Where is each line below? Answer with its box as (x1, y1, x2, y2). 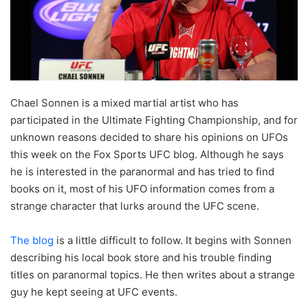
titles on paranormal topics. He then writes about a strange (10, 268, 295, 282)
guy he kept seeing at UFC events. (10, 285, 177, 299)
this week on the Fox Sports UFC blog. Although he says (10, 148, 284, 162)
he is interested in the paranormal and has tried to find (10, 165, 274, 179)
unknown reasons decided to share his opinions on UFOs (10, 131, 288, 144)
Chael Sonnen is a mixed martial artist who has (10, 96, 239, 110)
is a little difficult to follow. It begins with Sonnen (54, 234, 291, 247)
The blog (10, 234, 54, 247)
